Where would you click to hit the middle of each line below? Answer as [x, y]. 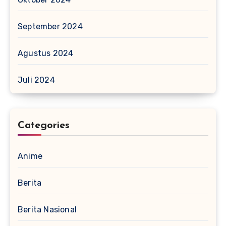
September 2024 [50, 27]
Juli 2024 [36, 80]
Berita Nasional [47, 210]
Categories [44, 126]
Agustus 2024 [46, 53]
